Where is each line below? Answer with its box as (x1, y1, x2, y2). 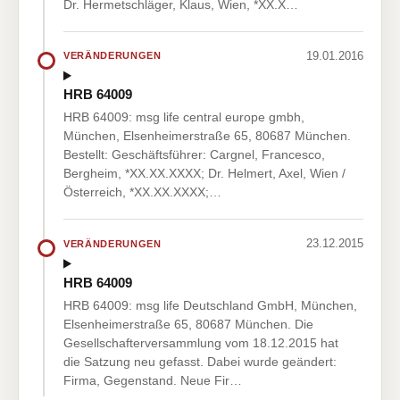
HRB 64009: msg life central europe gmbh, (63, 110, 304, 125)
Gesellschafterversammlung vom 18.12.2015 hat (63, 335, 338, 350)
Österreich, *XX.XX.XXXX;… (63, 185, 221, 200)
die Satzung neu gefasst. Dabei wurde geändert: (63, 354, 337, 369)
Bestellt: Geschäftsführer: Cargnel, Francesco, (63, 147, 325, 162)
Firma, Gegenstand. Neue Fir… (63, 372, 242, 387)
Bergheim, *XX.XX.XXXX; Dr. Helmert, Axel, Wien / (63, 166, 346, 181)
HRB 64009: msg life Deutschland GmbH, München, (63, 297, 357, 312)
